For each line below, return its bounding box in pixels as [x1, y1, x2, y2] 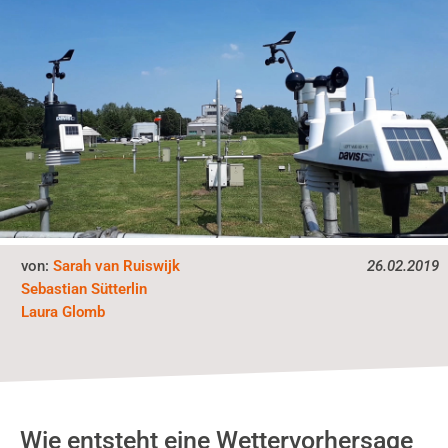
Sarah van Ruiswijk [53, 256, 181, 275]
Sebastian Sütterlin [21, 279, 148, 298]
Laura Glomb [21, 302, 106, 321]
